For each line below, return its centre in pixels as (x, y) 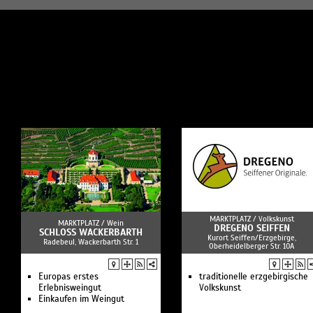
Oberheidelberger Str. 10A (252, 246)
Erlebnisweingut (70, 288)
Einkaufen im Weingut (81, 299)
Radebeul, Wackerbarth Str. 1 (91, 242)
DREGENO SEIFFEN (252, 228)
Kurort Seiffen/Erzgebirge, (252, 238)
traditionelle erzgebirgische (254, 277)
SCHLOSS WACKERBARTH (91, 232)
